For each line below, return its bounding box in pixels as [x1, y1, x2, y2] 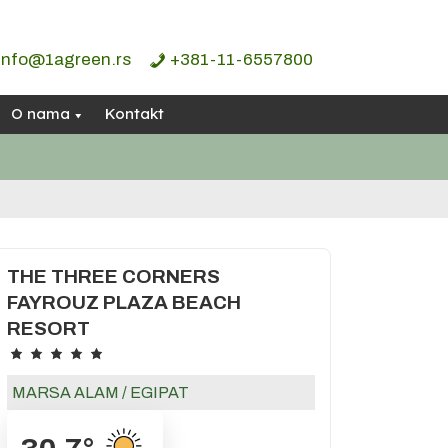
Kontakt [105, 104, 164, 123]
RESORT [6, 318, 90, 339]
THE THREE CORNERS [6, 266, 220, 287]
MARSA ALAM [11, 384, 119, 401]
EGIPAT [129, 384, 189, 401]
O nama [11, 104, 70, 123]
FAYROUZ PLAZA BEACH [6, 292, 241, 313]
